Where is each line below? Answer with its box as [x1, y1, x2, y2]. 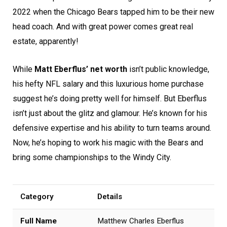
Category [20, 192, 54, 201]
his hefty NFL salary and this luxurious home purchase [13, 79, 204, 89]
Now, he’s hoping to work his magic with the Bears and [13, 138, 203, 148]
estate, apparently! [13, 36, 79, 47]
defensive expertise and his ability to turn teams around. [13, 123, 211, 133]
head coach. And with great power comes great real [13, 22, 193, 32]
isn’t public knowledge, [127, 64, 209, 74]
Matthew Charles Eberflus [97, 216, 184, 225]
